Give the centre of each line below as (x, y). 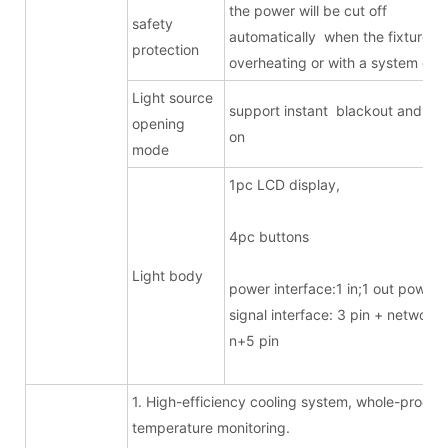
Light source (172, 97)
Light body (167, 275)
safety (152, 23)
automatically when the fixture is (336, 36)
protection (165, 49)
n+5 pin (260, 340)
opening (158, 123)
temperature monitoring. (211, 427)
